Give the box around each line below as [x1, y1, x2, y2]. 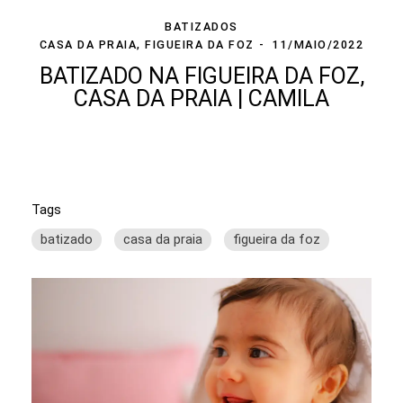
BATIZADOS [165, 19, 238, 33]
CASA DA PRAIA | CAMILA [74, 85, 329, 112]
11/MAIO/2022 [273, 37, 364, 51]
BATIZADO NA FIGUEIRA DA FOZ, [39, 62, 364, 89]
